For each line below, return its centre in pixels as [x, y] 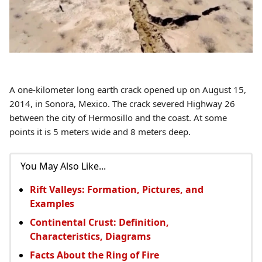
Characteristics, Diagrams [90, 236]
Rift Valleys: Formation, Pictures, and [117, 189]
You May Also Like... [63, 166]
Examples [52, 203]
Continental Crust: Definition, [99, 222]
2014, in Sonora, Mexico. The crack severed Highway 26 [122, 103]
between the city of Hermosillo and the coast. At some [118, 117]
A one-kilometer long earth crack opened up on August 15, [128, 89]
